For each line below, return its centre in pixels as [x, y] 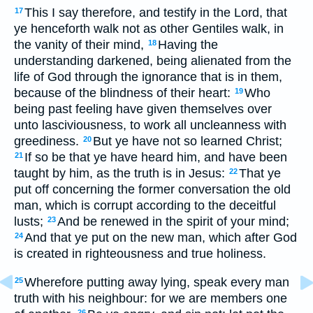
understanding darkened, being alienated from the [153, 61]
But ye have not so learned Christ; [188, 141]
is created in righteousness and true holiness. [140, 254]
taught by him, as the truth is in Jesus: [121, 174]
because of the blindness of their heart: [124, 93]
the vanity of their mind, [81, 45]
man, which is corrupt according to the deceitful [145, 206]
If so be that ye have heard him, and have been [156, 158]
